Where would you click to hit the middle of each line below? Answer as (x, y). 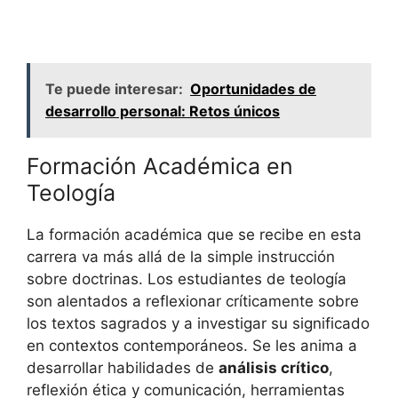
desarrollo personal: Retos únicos (163, 111)
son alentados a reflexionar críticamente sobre (193, 302)
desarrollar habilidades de (123, 368)
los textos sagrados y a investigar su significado (198, 324)
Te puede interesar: (114, 89)
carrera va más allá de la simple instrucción (181, 257)
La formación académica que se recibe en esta (194, 235)
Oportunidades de (253, 89)
